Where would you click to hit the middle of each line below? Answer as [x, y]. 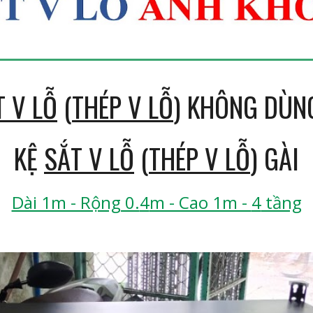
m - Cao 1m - [200, 202]
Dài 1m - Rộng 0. [75, 202]
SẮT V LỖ [89, 158]
